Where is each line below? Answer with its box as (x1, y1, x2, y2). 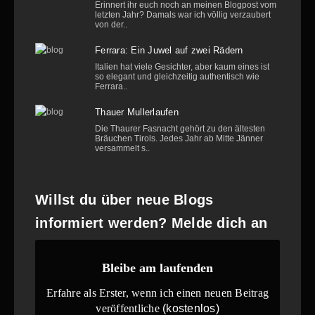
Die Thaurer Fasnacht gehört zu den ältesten (95, 124, 265, 134)
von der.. (95, 20, 127, 30)
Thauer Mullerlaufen (95, 107, 179, 118)
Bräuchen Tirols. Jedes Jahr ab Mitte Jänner (95, 134, 263, 144)
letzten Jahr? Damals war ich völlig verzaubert (95, 10, 271, 20)
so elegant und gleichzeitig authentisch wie (95, 72, 259, 82)
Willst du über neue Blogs (35, 192, 214, 208)
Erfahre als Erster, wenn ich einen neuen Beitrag (46, 287, 269, 300)
